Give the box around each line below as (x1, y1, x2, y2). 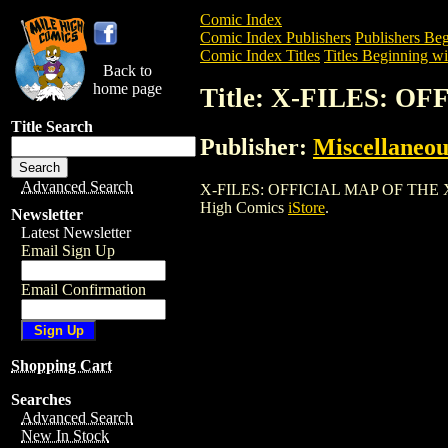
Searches (11, 391, 71, 408)
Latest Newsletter (21, 224, 131, 241)
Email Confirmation (21, 281, 146, 298)
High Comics (200, 198, 288, 216)
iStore (288, 198, 325, 216)
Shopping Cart (11, 357, 112, 374)
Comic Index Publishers (200, 29, 351, 46)
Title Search (11, 118, 93, 135)
